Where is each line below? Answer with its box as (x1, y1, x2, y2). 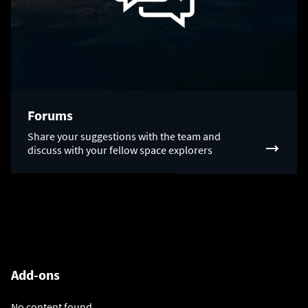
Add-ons (11, 266, 60, 284)
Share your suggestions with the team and (27, 129, 221, 144)
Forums (27, 107, 73, 124)
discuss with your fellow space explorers (27, 143, 212, 157)
